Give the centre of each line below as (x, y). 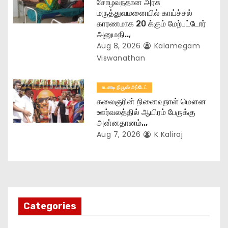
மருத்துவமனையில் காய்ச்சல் (144, 13)
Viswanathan (121, 58)
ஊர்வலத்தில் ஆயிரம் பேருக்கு (146, 112)
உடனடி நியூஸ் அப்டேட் (124, 87)
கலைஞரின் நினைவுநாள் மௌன (151, 101)
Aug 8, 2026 (119, 46)
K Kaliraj (167, 134)
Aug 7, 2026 (119, 134)
